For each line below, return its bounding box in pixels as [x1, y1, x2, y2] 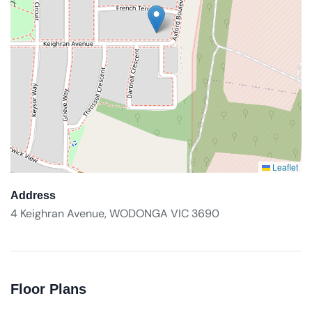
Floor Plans [10, 281, 86, 297]
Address [10, 189, 56, 201]
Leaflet [270, 161, 298, 173]
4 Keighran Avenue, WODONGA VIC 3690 [10, 206, 219, 221]
